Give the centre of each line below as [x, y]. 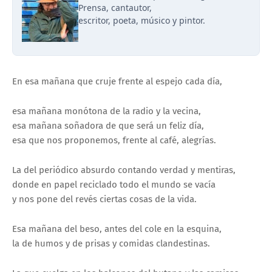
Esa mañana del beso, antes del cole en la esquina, [117, 229]
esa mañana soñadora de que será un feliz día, [108, 126]
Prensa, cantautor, [115, 7]
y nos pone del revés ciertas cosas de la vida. [104, 199]
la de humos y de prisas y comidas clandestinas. [111, 244]
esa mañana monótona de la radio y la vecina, [107, 111]
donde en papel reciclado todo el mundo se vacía [114, 185]
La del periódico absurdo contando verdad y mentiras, [124, 170]
